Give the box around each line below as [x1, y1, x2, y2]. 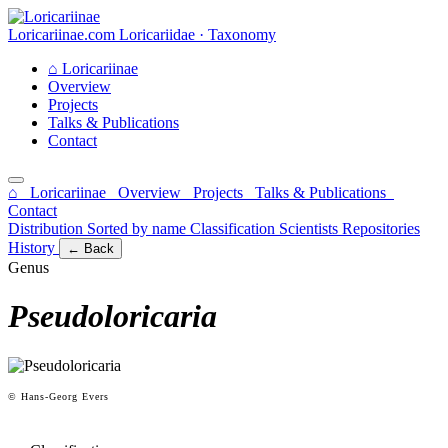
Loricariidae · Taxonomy [119, 26, 276, 43]
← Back [67, 241, 114, 256]
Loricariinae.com [8, 26, 115, 43]
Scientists [279, 220, 342, 237]
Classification [190, 220, 279, 237]
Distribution [8, 220, 87, 237]
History [8, 239, 59, 256]
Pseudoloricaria [8, 298, 217, 335]
